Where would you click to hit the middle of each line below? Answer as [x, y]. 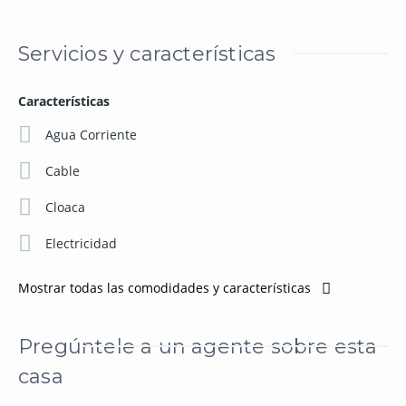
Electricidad [82, 244]
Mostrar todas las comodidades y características [166, 288]
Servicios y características [147, 54]
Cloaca [66, 208]
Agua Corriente [92, 135]
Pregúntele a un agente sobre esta [198, 347]
